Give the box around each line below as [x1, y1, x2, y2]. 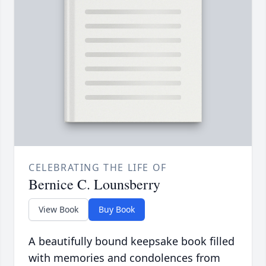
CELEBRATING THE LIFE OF [28, 160, 167, 174]
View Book [39, 203, 78, 215]
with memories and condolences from [28, 250, 220, 265]
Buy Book [99, 203, 135, 215]
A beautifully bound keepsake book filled [28, 233, 235, 248]
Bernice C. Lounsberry [28, 174, 160, 194]
